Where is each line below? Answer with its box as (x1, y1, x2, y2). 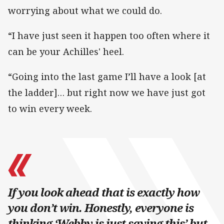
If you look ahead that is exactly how (8, 184, 199, 200)
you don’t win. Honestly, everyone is (8, 199, 193, 215)
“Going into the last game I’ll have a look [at (8, 70, 206, 82)
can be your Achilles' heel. (8, 45, 124, 57)
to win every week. (8, 102, 92, 114)
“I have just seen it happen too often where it (8, 29, 210, 41)
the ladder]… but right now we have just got (8, 86, 205, 98)
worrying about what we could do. (8, 4, 162, 16)
